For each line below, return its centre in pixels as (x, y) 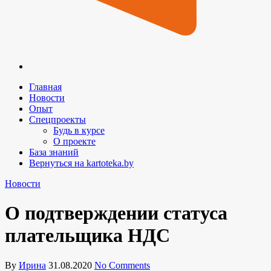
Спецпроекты (57, 119)
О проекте (74, 141)
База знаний (54, 152)
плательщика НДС (87, 236)
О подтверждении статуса (116, 213)
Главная (45, 87)
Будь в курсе (79, 130)
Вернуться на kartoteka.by (81, 163)
